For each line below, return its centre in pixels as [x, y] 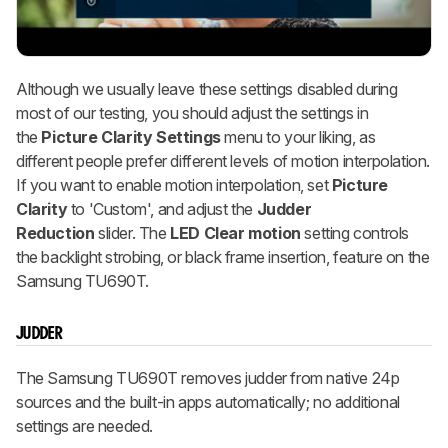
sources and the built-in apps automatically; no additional [208, 402]
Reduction [55, 233]
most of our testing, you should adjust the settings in [192, 113]
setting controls [355, 233]
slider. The [132, 233]
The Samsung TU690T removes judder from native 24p [208, 378]
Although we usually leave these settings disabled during [207, 89]
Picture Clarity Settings [131, 137]
